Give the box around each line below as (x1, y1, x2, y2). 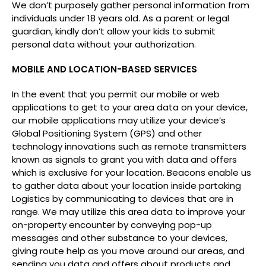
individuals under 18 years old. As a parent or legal (12, 12, 229, 24)
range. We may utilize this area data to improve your (12, 205, 245, 218)
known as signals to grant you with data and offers (12, 153, 237, 166)
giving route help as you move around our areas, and (12, 245, 245, 257)
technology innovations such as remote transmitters (12, 140, 246, 153)
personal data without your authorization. (12, 38, 196, 50)
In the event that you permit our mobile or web (12, 88, 220, 100)
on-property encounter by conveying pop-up (12, 218, 212, 231)
